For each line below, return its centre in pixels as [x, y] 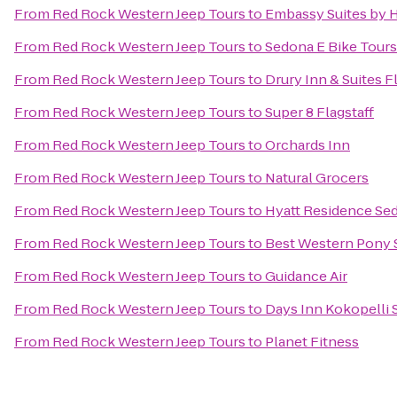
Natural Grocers [317, 178]
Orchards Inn [307, 145]
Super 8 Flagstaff [319, 112]
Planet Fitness [312, 342]
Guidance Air [306, 276]
